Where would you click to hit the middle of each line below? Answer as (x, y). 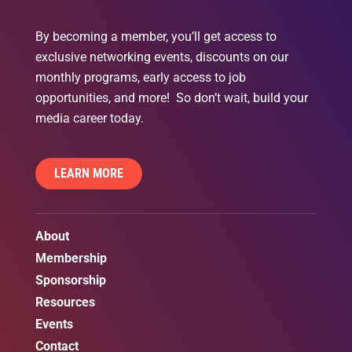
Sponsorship (71, 280)
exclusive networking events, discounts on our (162, 57)
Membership (71, 258)
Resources (65, 302)
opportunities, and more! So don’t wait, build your (172, 98)
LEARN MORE (89, 174)
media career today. (90, 119)
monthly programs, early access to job (141, 78)
